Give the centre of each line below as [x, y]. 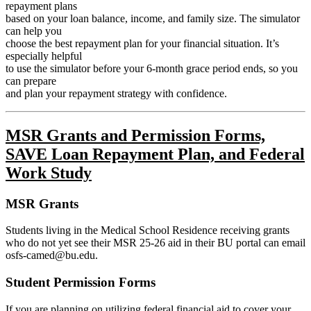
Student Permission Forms [81, 282]
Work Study [49, 173]
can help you [34, 31]
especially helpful [44, 56]
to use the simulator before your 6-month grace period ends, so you [152, 68]
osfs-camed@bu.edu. [52, 255]
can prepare [31, 81]
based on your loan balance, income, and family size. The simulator [153, 18]
